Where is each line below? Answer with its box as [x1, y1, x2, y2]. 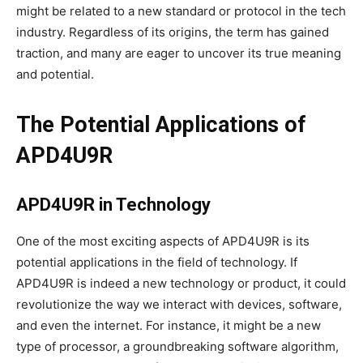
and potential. [16, 66, 94, 83]
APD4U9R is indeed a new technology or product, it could [16, 275, 346, 292]
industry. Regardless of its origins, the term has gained [16, 24, 329, 41]
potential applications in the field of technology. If [16, 254, 297, 271]
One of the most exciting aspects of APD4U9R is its [16, 233, 310, 250]
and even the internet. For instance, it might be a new [16, 318, 321, 334]
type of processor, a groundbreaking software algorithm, [16, 339, 339, 355]
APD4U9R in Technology [16, 194, 211, 216]
